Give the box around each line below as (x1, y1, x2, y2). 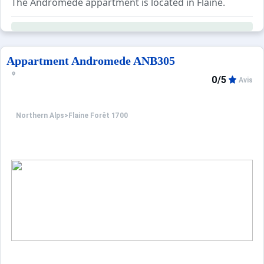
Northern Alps (16, 111, 64, 120)
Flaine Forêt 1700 (68, 111, 128, 120)
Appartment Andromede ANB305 (6, 54, 175, 67)
